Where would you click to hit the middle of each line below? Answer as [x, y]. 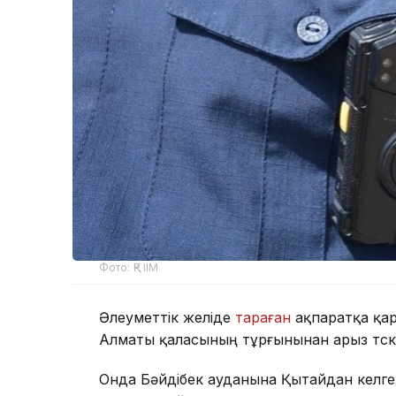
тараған [263, 317]
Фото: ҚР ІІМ [129, 267]
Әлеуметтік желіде [167, 317]
